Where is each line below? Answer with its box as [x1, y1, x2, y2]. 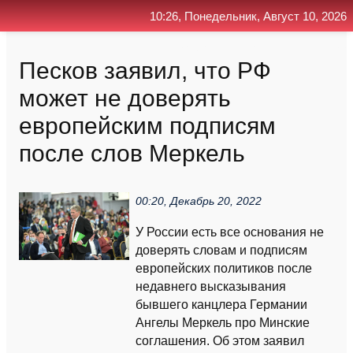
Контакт [229, 41, 269, 54]
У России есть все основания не [136, 225, 324, 239]
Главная [174, 41, 217, 54]
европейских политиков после [136, 262, 312, 275]
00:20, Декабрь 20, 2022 [136, 195, 262, 207]
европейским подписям [19, 112, 276, 139]
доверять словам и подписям [136, 243, 307, 257]
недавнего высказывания [136, 280, 286, 293]
